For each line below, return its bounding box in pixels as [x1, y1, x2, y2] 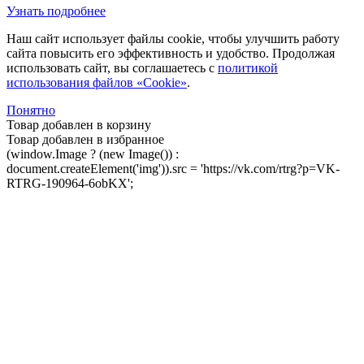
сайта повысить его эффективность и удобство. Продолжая [6, 45, 335, 60]
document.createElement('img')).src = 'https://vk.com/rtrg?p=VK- [6, 161, 340, 175]
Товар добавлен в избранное [6, 132, 164, 146]
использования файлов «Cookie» [6, 75, 187, 89]
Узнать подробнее [6, 3, 106, 18]
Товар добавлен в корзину [6, 117, 151, 132]
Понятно [6, 102, 55, 117]
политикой [218, 60, 278, 75]
